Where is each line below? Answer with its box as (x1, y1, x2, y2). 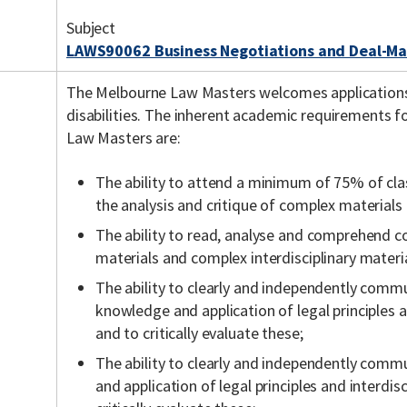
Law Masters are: (66, 127, 181, 148)
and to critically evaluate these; (95, 323, 303, 343)
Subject (66, 17, 116, 38)
